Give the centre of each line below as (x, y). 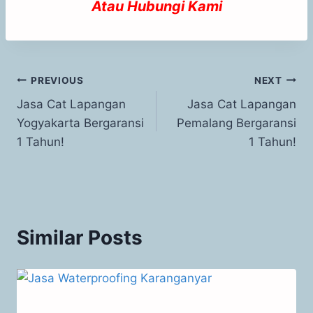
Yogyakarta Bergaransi (80, 123)
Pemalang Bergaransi (236, 123)
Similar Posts (80, 238)
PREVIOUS (57, 80)
